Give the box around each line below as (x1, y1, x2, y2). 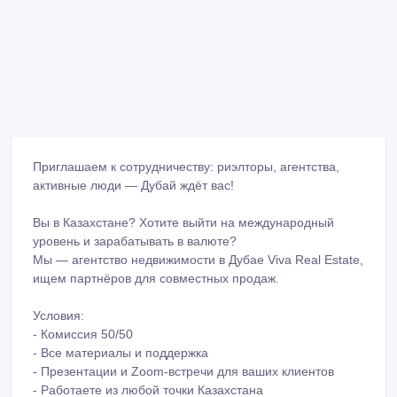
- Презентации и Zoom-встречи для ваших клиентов (33, 364, 334, 379)
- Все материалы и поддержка (33, 346, 208, 361)
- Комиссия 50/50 (33, 327, 133, 342)
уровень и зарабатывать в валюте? (33, 234, 237, 249)
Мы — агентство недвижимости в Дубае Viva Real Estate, (33, 253, 363, 268)
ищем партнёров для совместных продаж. (33, 271, 279, 286)
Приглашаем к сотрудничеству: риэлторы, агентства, (33, 160, 339, 175)
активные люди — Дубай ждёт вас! (33, 178, 234, 193)
